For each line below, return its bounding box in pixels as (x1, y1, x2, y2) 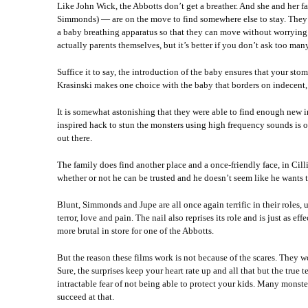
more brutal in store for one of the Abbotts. (56, 225, 214, 236)
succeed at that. (56, 291, 114, 302)
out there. (56, 133, 92, 143)
